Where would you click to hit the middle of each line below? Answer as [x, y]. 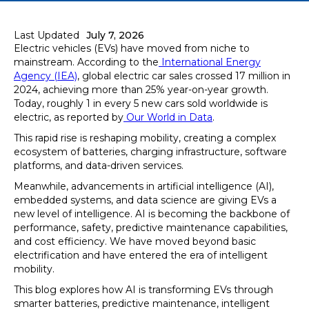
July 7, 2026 [115, 35]
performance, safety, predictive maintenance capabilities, [151, 228]
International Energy [210, 62]
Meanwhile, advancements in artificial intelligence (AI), [144, 186]
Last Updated [47, 35]
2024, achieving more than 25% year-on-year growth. [141, 90]
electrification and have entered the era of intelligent [141, 255]
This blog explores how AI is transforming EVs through [143, 290]
